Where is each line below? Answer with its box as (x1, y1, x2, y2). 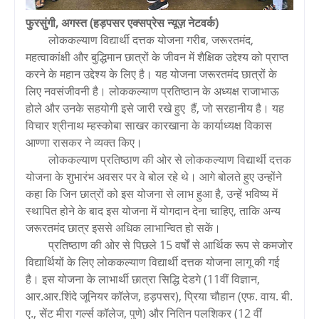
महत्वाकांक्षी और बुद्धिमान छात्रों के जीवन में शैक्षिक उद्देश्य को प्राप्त (26, 48, 288, 65)
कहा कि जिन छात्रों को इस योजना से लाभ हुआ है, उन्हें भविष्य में (26, 185, 278, 202)
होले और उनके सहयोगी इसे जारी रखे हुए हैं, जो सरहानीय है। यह (26, 100, 284, 116)
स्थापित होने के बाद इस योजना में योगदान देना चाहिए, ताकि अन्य (26, 202, 281, 219)
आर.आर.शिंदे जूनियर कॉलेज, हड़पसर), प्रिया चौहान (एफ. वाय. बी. (26, 288, 293, 304)
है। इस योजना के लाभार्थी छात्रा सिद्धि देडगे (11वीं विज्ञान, (26, 271, 260, 287)
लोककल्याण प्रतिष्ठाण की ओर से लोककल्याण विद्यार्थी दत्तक (48, 151, 291, 167)
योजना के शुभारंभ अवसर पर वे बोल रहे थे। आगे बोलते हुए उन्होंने (26, 168, 282, 184)
